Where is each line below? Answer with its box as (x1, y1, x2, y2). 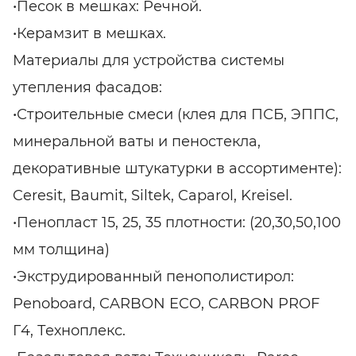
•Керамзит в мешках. (13, 25, 166, 43)
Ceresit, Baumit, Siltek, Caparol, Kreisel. (13, 187, 292, 205)
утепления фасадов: (13, 79, 162, 97)
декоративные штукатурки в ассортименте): (13, 160, 342, 178)
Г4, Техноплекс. (13, 322, 126, 340)
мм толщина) (13, 241, 110, 259)
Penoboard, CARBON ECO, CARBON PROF (13, 295, 319, 313)
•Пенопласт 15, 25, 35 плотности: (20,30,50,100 (13, 214, 341, 232)
